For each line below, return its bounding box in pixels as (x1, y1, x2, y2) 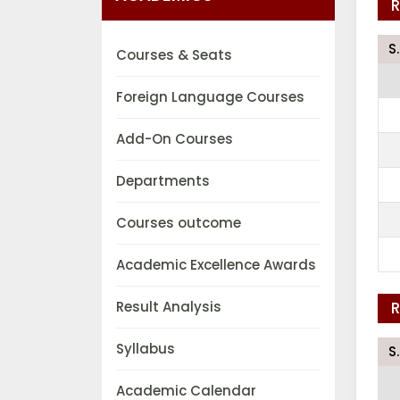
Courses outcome (116, 213, 241, 233)
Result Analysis (116, 297, 221, 317)
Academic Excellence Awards (116, 255, 316, 275)
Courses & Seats (116, 46, 232, 65)
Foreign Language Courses (116, 87, 304, 107)
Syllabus (116, 339, 175, 359)
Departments (116, 171, 210, 191)
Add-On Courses (116, 129, 233, 149)
